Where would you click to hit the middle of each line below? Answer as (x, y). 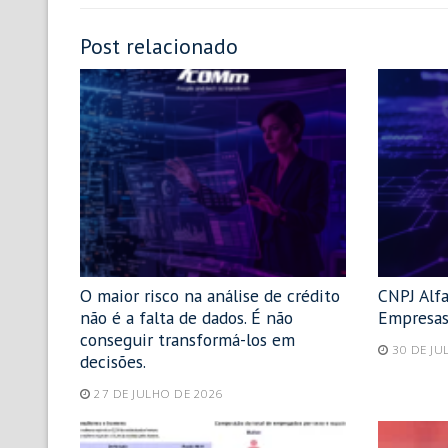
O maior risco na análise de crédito (210, 295)
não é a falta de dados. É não (186, 317)
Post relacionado (159, 46)
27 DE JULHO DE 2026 (159, 394)
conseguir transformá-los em (187, 339)
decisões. (113, 361)
